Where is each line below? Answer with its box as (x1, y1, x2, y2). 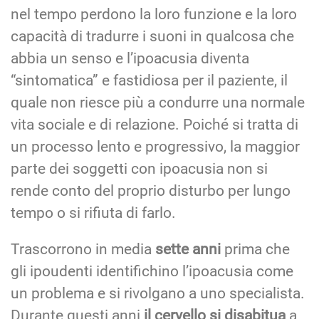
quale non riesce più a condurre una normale (11, 93, 305, 111)
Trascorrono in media (11, 240, 155, 258)
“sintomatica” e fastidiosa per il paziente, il (11, 71, 288, 89)
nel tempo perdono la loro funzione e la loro (11, 5, 297, 23)
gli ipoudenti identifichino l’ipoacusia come (11, 262, 293, 280)
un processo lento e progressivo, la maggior (11, 137, 300, 155)
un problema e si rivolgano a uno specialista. (11, 284, 305, 302)
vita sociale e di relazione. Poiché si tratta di (11, 115, 298, 133)
